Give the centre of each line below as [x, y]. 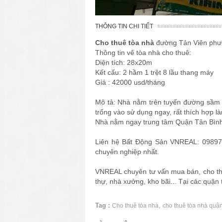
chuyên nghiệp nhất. [127, 151]
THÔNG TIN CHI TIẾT [124, 26]
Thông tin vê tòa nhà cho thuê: [143, 52]
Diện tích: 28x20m [124, 62]
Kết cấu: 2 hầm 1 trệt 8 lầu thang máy [154, 72]
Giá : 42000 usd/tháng [130, 82]
